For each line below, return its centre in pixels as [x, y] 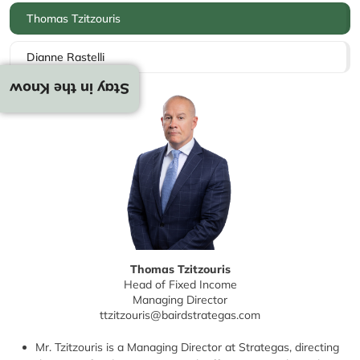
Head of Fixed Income [180, 284]
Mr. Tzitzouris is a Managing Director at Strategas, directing [187, 347]
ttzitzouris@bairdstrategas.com [180, 315]
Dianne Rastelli [65, 57]
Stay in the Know [70, 88]
